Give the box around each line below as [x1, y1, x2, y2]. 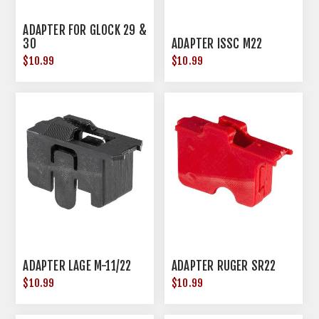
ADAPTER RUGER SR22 [172, 258, 276, 273]
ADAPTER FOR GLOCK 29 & [23, 23, 147, 38]
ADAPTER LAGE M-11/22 [23, 258, 132, 273]
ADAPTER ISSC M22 [172, 36, 263, 52]
